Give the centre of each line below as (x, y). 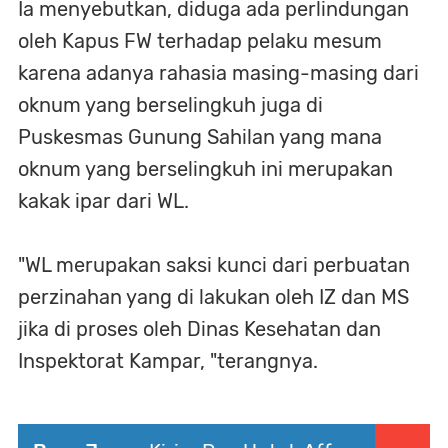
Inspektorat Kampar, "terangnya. (168, 360)
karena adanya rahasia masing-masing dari (218, 72)
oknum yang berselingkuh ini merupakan (205, 168)
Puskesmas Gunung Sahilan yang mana (200, 136)
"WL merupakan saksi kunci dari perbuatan (214, 264)
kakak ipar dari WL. (103, 200)
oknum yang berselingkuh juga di (170, 104)
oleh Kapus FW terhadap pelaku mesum (200, 40)
